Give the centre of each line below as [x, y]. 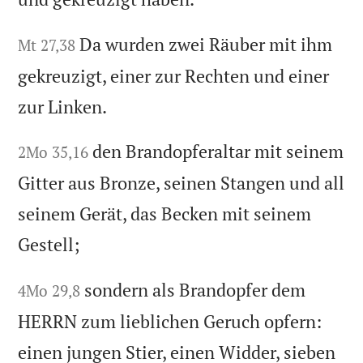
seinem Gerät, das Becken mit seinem [165, 214]
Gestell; [49, 245]
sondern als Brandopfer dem [195, 290]
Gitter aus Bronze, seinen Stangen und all [181, 183]
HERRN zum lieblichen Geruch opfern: [170, 322]
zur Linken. [63, 106]
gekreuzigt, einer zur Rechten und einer [174, 75]
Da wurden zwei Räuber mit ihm [206, 44]
